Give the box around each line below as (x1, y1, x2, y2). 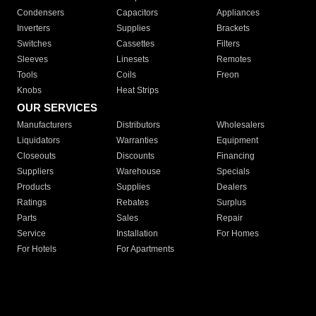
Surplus (216, 197, 246, 208)
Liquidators (17, 135, 60, 146)
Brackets (216, 23, 250, 34)
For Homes (216, 229, 259, 239)
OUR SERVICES (17, 102, 97, 114)
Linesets (116, 54, 150, 65)
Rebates (116, 197, 150, 208)
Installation (116, 229, 159, 239)
